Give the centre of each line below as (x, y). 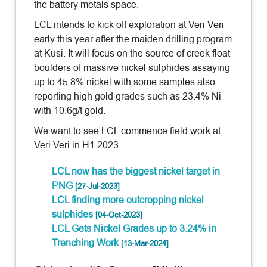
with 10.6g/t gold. (70, 111)
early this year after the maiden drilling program (133, 39)
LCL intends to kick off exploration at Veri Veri (129, 25)
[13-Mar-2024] (145, 243)
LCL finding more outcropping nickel (128, 200)
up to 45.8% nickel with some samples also (125, 82)
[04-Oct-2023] (119, 215)
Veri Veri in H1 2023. (78, 145)
